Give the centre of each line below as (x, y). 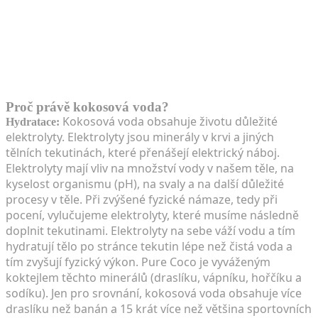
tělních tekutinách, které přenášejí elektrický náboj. (143, 152)
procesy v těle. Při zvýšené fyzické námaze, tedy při (142, 199)
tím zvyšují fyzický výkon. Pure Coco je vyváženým (138, 262)
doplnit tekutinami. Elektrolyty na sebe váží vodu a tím (150, 230)
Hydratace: (33, 121)
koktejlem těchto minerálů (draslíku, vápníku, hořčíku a (154, 277)
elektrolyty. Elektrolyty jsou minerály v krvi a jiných (140, 137)
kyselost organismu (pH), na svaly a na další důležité (145, 183)
